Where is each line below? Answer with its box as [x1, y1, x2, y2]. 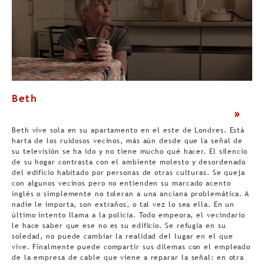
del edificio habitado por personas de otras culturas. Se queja [12, 169, 245, 177]
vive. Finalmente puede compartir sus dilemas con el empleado [12, 243, 251, 252]
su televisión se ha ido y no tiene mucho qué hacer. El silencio [12, 147, 247, 156]
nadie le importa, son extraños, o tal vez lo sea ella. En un [12, 200, 235, 209]
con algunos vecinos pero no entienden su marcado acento [12, 179, 231, 188]
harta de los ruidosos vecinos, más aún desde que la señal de [12, 137, 243, 146]
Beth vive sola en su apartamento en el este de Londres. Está [12, 126, 245, 135]
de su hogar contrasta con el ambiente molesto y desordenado [12, 158, 246, 167]
